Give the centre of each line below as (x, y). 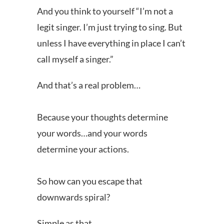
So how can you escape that (90, 181)
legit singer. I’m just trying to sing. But (110, 27)
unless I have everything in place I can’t (111, 43)
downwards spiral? (73, 197)
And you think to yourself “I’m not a (105, 11)
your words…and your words (92, 133)
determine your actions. (83, 149)
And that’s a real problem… (89, 85)
